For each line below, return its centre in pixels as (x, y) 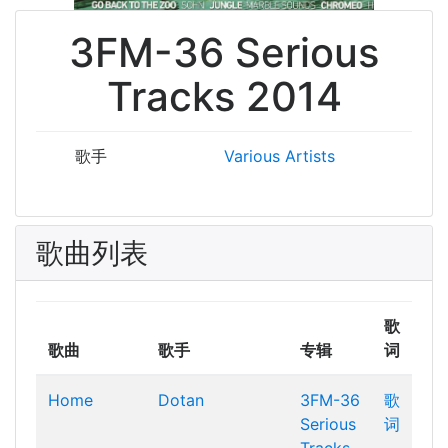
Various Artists (279, 156)
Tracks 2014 (224, 96)
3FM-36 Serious (224, 52)
